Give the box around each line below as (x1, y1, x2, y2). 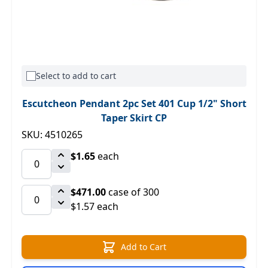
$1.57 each (71, 200, 118, 213)
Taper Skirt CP (101, 111, 167, 124)
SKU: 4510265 (22, 128, 83, 141)
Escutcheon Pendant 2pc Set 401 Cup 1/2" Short (22, 97, 246, 110)
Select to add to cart (36, 70, 116, 81)
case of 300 (106, 185, 159, 199)
